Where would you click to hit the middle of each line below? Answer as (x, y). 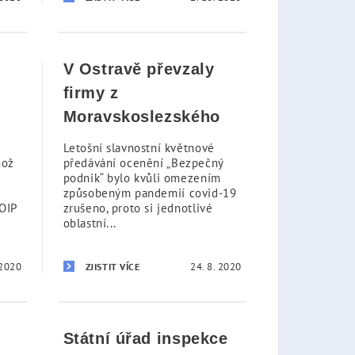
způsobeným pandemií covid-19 (150, 193)
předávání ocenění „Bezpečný (143, 163)
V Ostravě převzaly (139, 69)
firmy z (91, 93)
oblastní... (90, 223)
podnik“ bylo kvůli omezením (142, 178)
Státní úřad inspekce (145, 338)
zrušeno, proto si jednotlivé (138, 208)
